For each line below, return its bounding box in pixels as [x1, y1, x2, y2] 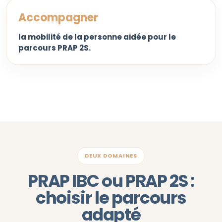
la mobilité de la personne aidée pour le [18, 32, 176, 42]
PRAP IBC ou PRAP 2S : [28, 169, 194, 193]
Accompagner [18, 10, 98, 25]
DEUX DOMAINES [84, 152, 138, 160]
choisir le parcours [35, 186, 187, 210]
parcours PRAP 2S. [18, 43, 91, 53]
